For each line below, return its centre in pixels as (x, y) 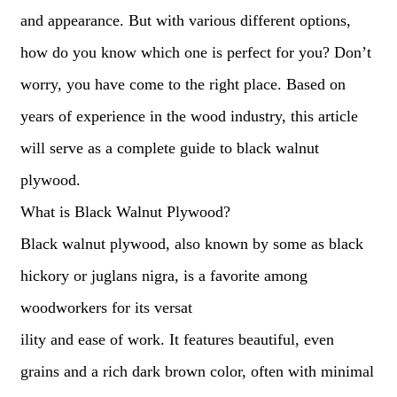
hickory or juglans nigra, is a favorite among (163, 276)
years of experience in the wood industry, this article (189, 116)
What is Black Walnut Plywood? (125, 212)
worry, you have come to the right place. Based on (183, 84)
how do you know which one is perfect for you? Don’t (195, 52)
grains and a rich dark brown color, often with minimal (197, 371)
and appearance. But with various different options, (185, 20)
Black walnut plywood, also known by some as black (191, 244)
